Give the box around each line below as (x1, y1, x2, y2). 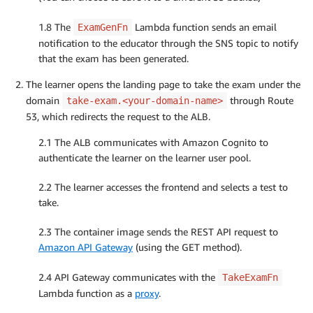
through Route (227, 94, 293, 106)
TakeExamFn (222, 271, 278, 283)
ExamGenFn (78, 21, 128, 33)
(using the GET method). (133, 240, 242, 253)
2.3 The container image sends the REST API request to (38, 225, 278, 238)
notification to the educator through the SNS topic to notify (38, 36, 298, 49)
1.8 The (38, 20, 73, 33)
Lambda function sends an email (132, 20, 277, 33)
